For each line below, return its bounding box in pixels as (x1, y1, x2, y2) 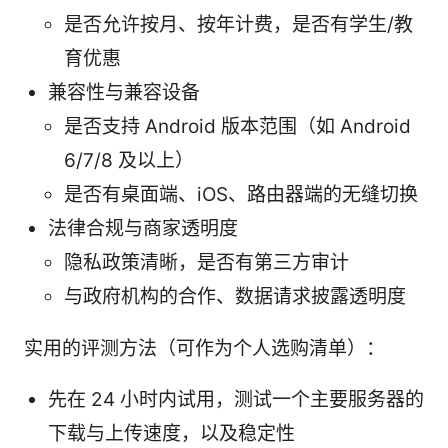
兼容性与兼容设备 (48, 80, 200, 104)
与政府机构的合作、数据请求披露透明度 (64, 284, 406, 308)
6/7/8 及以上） (64, 148, 194, 172)
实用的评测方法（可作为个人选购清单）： (24, 336, 385, 360)
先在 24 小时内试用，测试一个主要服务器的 (48, 387, 424, 411)
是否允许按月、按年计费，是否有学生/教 (64, 12, 413, 36)
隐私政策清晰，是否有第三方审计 (64, 250, 349, 274)
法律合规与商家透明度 (48, 216, 238, 240)
